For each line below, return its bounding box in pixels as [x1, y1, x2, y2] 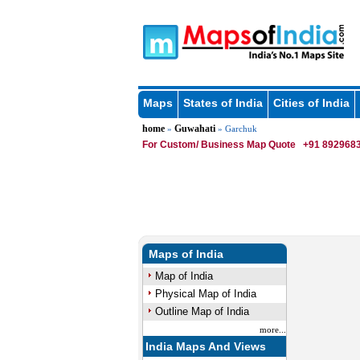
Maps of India [148, 247, 223, 260]
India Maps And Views [145, 340, 267, 353]
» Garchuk [215, 124, 257, 133]
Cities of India [272, 96, 350, 109]
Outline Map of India [154, 305, 249, 317]
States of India [182, 96, 263, 109]
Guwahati [174, 123, 215, 134]
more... [259, 325, 286, 334]
